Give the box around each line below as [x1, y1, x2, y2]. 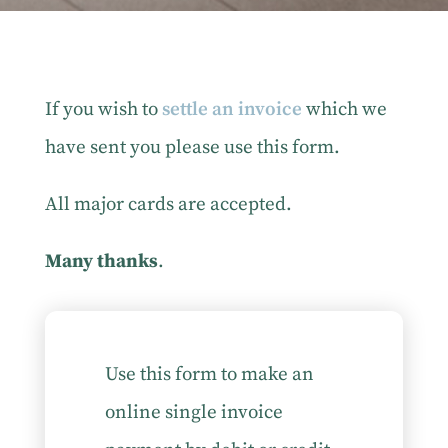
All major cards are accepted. [44, 193, 292, 216]
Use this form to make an [104, 363, 314, 386]
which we [301, 98, 387, 121]
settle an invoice [161, 98, 302, 121]
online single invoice [104, 401, 283, 424]
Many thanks [44, 250, 158, 273]
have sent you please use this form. [44, 136, 340, 159]
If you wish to [44, 98, 162, 121]
